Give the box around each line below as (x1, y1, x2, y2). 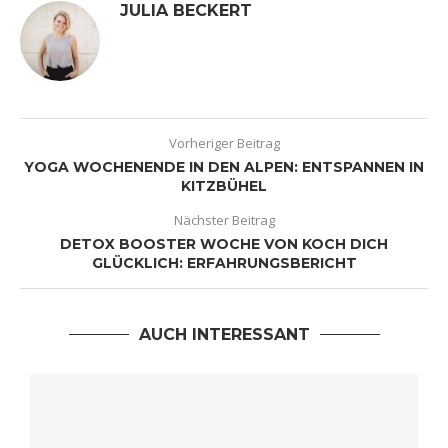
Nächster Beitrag (173, 211, 275, 229)
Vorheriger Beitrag (168, 134, 280, 152)
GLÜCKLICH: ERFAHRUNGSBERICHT (91, 254, 357, 272)
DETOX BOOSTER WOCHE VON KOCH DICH (60, 235, 388, 253)
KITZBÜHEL (181, 177, 267, 195)
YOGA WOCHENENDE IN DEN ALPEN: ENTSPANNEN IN (24, 158, 424, 176)
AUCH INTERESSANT (138, 325, 310, 344)
